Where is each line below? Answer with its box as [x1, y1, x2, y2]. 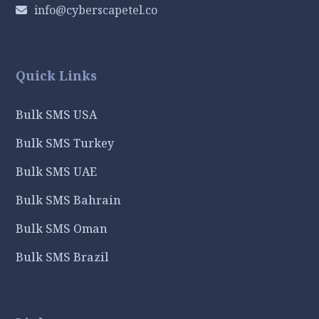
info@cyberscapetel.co [34, 2, 158, 19]
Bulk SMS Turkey [16, 135, 115, 152]
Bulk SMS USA [16, 107, 98, 123]
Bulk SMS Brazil [16, 249, 110, 266]
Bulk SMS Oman [16, 221, 108, 237]
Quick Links [16, 67, 98, 85]
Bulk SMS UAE [16, 164, 98, 180]
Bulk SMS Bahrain [16, 192, 122, 209]
